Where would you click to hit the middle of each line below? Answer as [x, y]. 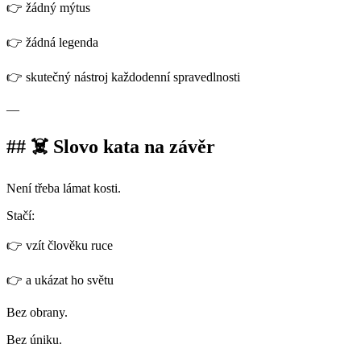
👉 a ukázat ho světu [62, 280]
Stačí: [22, 216]
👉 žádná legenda [54, 42]
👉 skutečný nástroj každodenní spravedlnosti [125, 77]
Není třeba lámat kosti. [65, 189]
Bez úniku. [36, 340]
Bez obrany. [39, 313]
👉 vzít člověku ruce [61, 246]
